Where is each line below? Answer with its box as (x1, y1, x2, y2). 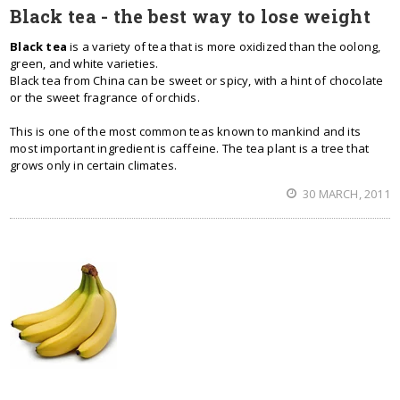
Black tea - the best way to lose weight (10, 4, 371, 28)
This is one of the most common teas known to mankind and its (10, 123, 361, 139)
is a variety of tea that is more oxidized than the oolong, (66, 38, 381, 54)
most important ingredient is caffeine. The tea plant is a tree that (10, 140, 370, 156)
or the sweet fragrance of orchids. (10, 89, 200, 105)
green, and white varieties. (10, 55, 159, 71)
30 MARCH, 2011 (299, 186, 390, 202)
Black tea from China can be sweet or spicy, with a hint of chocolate (10, 72, 384, 88)
